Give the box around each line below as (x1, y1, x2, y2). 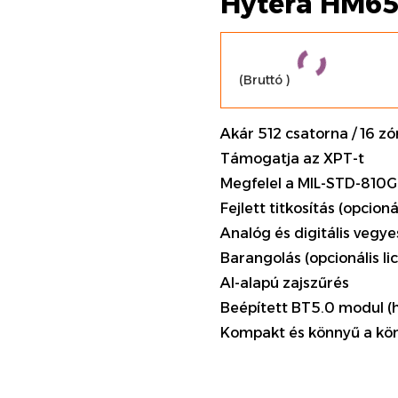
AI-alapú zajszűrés (220, 275, 350, 291)
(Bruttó (239, 72, 287, 88)
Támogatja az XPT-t (220, 150, 365, 167)
